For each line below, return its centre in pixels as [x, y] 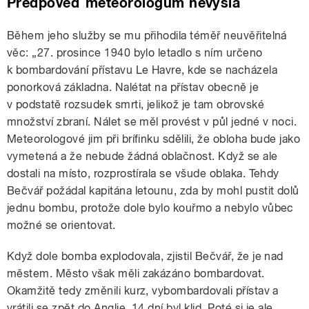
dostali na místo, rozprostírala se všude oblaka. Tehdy [143, 174]
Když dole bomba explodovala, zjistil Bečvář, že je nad [145, 257]
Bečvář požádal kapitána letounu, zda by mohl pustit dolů [153, 191]
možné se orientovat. [61, 226]
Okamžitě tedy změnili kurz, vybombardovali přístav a [143, 291]
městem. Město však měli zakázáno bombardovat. [136, 274]
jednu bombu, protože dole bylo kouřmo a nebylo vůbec [150, 208]
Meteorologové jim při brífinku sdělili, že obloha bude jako [154, 139]
